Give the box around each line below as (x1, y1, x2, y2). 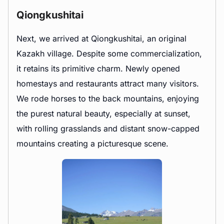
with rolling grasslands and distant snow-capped (16, 123, 199, 134)
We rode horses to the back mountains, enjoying (16, 93, 199, 104)
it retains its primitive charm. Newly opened (16, 63, 180, 74)
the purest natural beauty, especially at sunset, (16, 108, 190, 119)
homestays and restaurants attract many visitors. (16, 78, 199, 89)
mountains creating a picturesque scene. (16, 138, 168, 149)
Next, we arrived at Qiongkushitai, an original (16, 33, 186, 44)
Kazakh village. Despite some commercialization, (16, 48, 202, 59)
